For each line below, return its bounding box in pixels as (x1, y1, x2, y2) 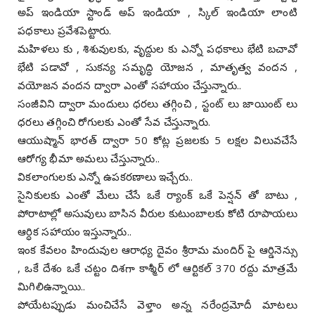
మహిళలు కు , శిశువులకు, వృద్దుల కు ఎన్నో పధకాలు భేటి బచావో (18, 41, 297, 56)
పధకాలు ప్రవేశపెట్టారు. (18, 22, 112, 37)
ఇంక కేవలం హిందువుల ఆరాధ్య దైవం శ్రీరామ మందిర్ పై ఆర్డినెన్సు (18, 242, 297, 257)
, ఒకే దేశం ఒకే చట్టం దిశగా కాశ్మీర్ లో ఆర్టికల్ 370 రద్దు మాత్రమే (18, 260, 297, 275)
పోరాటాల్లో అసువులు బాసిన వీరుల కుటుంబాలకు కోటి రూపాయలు (18, 205, 297, 220)
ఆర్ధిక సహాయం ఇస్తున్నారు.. (18, 224, 132, 238)
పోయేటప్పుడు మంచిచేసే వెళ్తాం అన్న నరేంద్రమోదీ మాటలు (18, 297, 297, 311)
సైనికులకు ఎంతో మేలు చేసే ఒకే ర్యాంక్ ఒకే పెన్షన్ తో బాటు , (18, 187, 297, 202)
